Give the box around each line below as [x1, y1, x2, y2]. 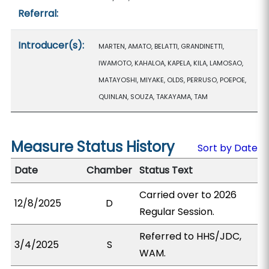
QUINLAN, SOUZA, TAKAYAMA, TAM [98, 92, 208, 101]
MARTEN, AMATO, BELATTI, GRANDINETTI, [98, 41, 225, 51]
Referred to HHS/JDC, [139, 229, 242, 243]
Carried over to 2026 [139, 188, 237, 202]
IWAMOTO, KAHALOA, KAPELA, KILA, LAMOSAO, [98, 58, 244, 68]
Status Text [139, 163, 193, 177]
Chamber [86, 163, 133, 177]
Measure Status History [11, 137, 175, 157]
